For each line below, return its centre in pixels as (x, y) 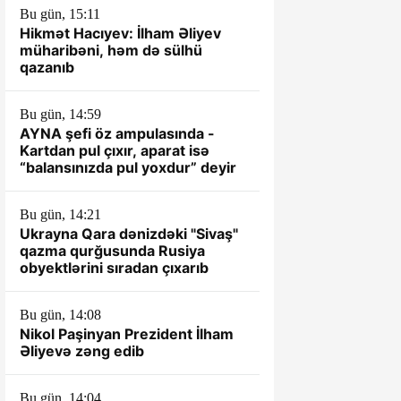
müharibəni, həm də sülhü (111, 50)
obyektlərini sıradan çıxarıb (114, 268)
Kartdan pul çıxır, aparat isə (115, 150)
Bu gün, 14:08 (60, 315)
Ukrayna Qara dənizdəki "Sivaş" (129, 234)
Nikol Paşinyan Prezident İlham (127, 334)
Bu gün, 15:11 (60, 14)
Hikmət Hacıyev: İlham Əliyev (120, 33)
